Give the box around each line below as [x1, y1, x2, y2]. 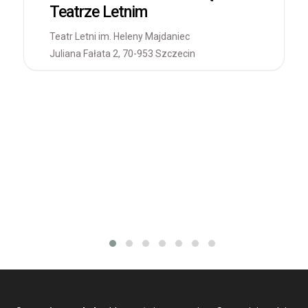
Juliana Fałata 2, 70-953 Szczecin [49, 47, 195, 59]
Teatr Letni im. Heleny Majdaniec [49, 30, 190, 42]
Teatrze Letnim [49, 2, 147, 21]
